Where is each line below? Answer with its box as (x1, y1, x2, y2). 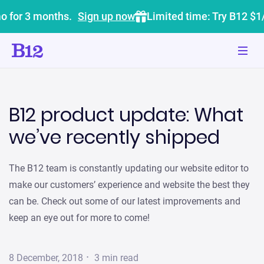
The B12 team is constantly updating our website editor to (9, 163, 249, 174)
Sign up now (78, 10, 135, 22)
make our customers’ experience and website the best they (9, 179, 250, 190)
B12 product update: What (9, 101, 243, 128)
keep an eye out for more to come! (9, 212, 150, 223)
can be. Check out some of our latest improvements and (9, 196, 240, 207)
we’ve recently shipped (9, 124, 220, 150)
